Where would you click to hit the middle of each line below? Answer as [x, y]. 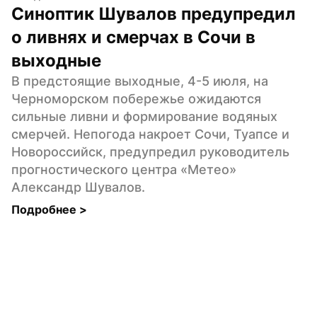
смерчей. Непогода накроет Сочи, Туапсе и [150, 134]
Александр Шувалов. [78, 187]
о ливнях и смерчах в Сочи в [133, 37]
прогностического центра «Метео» [124, 169]
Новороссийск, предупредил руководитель [150, 151]
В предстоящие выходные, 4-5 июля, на [140, 81]
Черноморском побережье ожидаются [136, 98]
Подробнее [45, 209]
